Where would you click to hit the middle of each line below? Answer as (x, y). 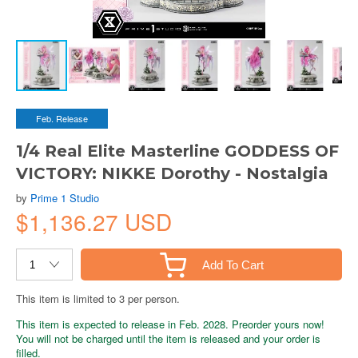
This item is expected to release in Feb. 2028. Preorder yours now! (170, 324)
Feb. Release (62, 118)
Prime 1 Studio (65, 198)
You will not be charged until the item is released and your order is (168, 338)
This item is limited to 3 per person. (98, 298)
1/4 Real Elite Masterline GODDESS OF (177, 151)
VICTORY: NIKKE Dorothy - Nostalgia (172, 173)
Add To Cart (233, 265)
